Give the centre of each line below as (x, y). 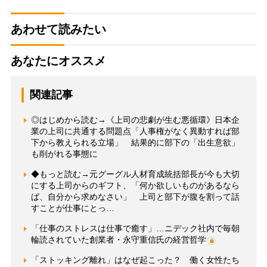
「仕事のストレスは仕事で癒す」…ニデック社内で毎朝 (135, 228)
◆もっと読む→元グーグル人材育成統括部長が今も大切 (135, 174)
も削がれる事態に (64, 153)
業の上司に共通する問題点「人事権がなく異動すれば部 (135, 131)
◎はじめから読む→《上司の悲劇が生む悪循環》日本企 (135, 119)
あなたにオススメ (58, 60)
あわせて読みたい (58, 29)
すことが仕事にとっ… (72, 208)
